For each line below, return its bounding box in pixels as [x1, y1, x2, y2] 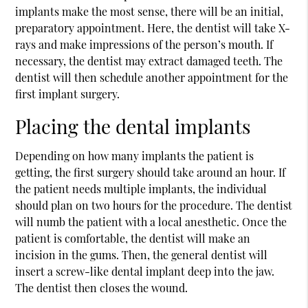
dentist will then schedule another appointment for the [15, 69, 289, 85]
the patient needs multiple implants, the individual [15, 181, 267, 196]
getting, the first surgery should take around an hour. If [15, 164, 286, 179]
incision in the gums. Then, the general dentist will [15, 247, 268, 262]
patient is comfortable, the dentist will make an [15, 230, 251, 245]
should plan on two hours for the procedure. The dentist [15, 197, 293, 212]
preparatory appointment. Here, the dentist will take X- [15, 20, 291, 35]
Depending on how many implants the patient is [15, 148, 254, 163]
